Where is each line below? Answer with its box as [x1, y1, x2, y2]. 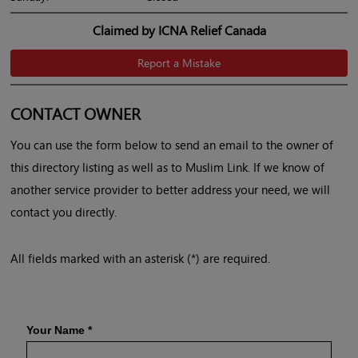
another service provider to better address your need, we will [10, 181, 330, 199]
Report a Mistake [137, 54, 221, 72]
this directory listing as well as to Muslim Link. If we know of [10, 158, 324, 177]
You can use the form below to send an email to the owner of [10, 136, 333, 154]
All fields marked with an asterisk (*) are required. [10, 249, 270, 268]
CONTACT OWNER [10, 102, 141, 126]
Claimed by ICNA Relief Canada [92, 21, 266, 40]
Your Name [26, 324, 85, 337]
